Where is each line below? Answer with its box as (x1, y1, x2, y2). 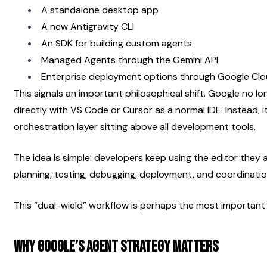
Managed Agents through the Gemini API (41, 53, 218, 66)
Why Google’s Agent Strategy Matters (14, 237, 218, 256)
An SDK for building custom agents (41, 36, 192, 49)
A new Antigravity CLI (41, 20, 134, 33)
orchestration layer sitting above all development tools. (14, 120, 256, 133)
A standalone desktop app (41, 3, 159, 16)
